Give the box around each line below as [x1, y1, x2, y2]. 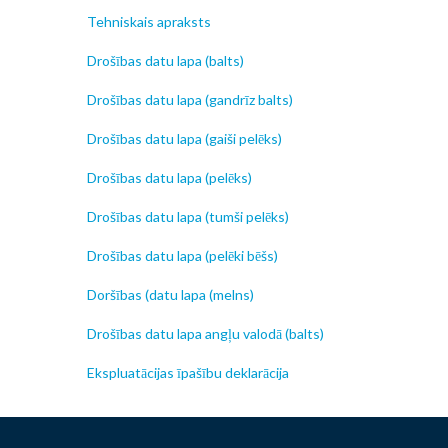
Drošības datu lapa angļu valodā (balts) [87, 325, 324, 343]
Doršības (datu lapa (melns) [87, 286, 254, 304]
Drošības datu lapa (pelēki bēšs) [87, 247, 278, 265]
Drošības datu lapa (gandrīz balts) [87, 91, 293, 109]
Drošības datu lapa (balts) [87, 52, 244, 70]
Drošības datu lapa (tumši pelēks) [87, 208, 289, 226]
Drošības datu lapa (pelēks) [87, 169, 252, 187]
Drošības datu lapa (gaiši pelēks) [87, 130, 282, 148]
